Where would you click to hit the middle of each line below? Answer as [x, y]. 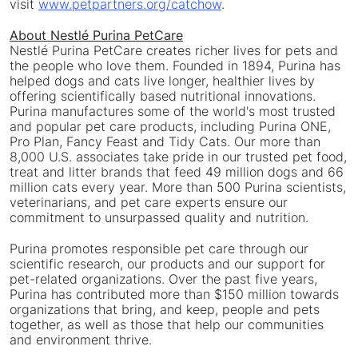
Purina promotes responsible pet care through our [159, 249]
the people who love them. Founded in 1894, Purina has [175, 66]
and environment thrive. [81, 340]
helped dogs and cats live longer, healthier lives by [162, 81]
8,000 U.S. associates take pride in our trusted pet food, [178, 157]
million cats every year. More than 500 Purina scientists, [178, 187]
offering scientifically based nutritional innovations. [163, 96]
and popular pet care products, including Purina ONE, [170, 127]
